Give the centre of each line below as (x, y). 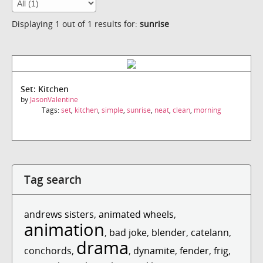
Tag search (53, 179)
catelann (210, 232)
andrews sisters (59, 214)
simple (112, 110)
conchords (48, 250)
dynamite (154, 250)
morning (208, 110)
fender (194, 250)
